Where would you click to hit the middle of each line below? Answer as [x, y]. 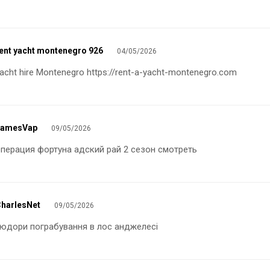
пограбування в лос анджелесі [94, 227]
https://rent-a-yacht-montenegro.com [162, 73]
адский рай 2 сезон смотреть [136, 150]
